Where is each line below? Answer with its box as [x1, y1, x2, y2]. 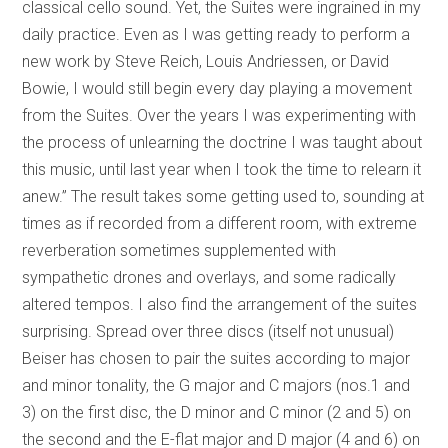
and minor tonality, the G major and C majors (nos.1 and [22, 375, 411, 395]
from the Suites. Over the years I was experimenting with [22, 105, 417, 125]
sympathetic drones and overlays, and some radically [22, 267, 397, 287]
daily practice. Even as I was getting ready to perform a [22, 24, 411, 44]
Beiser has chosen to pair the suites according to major [22, 348, 411, 368]
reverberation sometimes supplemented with [22, 240, 337, 260]
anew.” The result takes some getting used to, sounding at [22, 186, 425, 206]
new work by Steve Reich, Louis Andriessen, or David [22, 51, 390, 71]
